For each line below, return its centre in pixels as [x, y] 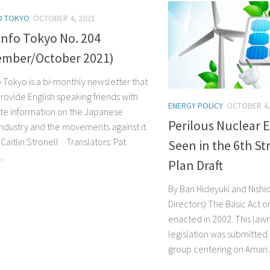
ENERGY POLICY [196, 106]
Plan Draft [196, 165]
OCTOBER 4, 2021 [64, 18]
